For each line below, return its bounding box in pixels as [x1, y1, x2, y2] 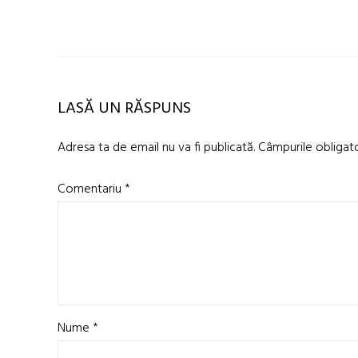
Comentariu [58, 179, 125, 201]
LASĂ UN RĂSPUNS [58, 96, 191, 122]
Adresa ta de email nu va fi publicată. [58, 137, 255, 159]
